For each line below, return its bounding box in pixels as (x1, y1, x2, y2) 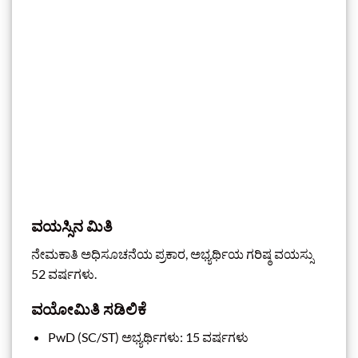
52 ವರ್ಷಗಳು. (31, 265, 97, 281)
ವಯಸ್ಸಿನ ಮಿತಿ (31, 216, 113, 235)
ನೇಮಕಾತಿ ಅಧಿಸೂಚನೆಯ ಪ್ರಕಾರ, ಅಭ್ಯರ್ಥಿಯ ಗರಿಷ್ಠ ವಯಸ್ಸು (31, 245, 313, 261)
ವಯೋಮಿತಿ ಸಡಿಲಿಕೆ (31, 300, 146, 319)
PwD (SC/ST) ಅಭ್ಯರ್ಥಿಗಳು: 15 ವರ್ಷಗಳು (47, 328, 249, 344)
